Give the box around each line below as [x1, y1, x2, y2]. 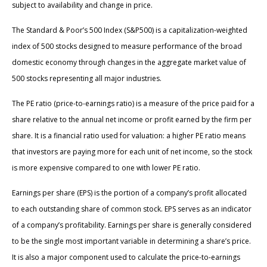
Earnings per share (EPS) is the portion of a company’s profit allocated [12, 187, 247, 198]
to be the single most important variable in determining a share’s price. [12, 235, 251, 246]
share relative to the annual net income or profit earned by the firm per [12, 114, 252, 125]
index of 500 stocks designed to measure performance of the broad [12, 41, 242, 51]
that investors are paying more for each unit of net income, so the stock [12, 146, 252, 157]
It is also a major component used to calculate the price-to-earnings [12, 252, 240, 262]
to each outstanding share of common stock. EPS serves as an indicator [12, 203, 252, 214]
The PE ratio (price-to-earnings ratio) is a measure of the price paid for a [12, 98, 254, 108]
